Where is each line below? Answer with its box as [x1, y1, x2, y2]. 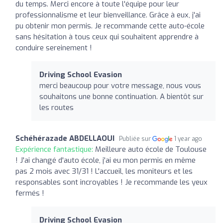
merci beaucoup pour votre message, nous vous [39, 80, 201, 91]
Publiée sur [119, 134, 152, 143]
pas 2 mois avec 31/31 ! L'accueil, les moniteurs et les [15, 166, 193, 176]
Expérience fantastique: [15, 144, 95, 154]
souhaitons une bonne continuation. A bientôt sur [39, 91, 204, 102]
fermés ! [15, 188, 44, 198]
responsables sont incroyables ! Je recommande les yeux [15, 177, 208, 187]
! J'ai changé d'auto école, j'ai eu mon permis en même [15, 155, 196, 165]
